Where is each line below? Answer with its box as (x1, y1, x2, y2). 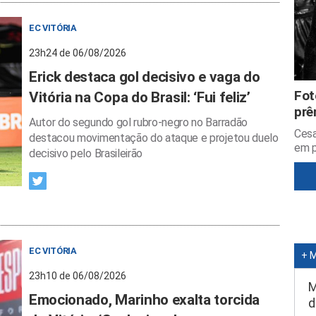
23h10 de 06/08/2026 (29, 270, 126, 281)
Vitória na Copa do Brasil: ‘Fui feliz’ (29, 89, 250, 106)
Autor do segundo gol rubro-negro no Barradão (29, 116, 248, 129)
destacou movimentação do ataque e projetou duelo (29, 131, 279, 145)
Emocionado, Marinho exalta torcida (29, 291, 260, 308)
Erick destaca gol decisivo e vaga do (29, 68, 260, 85)
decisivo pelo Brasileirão (29, 147, 142, 160)
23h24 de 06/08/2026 (29, 47, 126, 59)
